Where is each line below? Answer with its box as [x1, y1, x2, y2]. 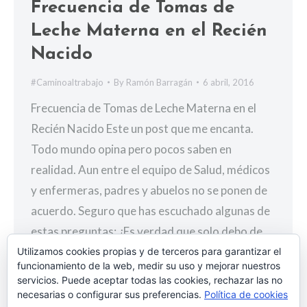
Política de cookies [204, 288, 288, 300]
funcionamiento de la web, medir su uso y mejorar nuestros [17, 260, 280, 271]
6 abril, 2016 [203, 76, 254, 88]
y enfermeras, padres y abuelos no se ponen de [31, 182, 267, 197]
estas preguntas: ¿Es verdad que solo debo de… [31, 223, 271, 238]
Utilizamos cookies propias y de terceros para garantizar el [17, 245, 281, 257]
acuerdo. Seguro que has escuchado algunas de [31, 203, 270, 218]
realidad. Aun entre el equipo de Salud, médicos [31, 162, 270, 177]
